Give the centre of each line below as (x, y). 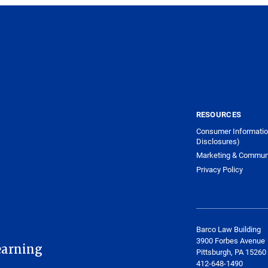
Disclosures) (218, 141)
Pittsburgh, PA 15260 (231, 252)
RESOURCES (219, 114)
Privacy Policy (219, 169)
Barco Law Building (228, 229)
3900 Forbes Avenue (230, 241)
